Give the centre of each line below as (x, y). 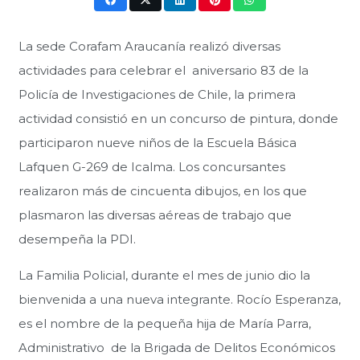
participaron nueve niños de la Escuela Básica (157, 142)
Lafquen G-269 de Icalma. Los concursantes (151, 166)
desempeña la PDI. (77, 239)
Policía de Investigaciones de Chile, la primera (157, 94)
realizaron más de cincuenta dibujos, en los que (162, 190)
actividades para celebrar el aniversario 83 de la (163, 70)
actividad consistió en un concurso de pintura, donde (178, 118)
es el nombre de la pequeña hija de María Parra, (164, 323)
